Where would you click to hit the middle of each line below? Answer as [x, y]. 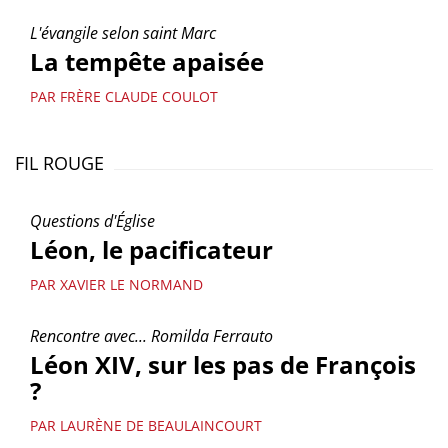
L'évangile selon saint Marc [123, 33]
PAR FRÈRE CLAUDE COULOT [124, 96]
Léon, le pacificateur [151, 249]
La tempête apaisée [147, 61]
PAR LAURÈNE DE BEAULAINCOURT [146, 425]
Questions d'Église [92, 221]
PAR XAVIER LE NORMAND [116, 284]
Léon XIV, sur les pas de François [223, 364]
